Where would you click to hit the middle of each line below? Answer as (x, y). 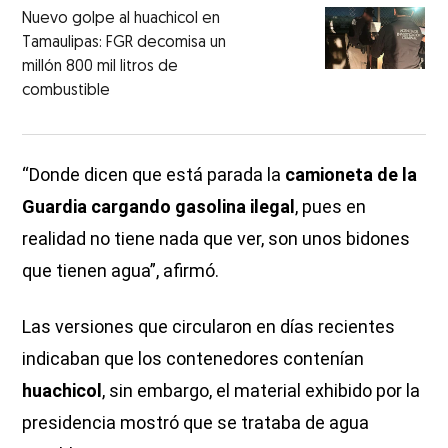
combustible (66, 90)
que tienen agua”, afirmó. (121, 270)
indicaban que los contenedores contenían (193, 358)
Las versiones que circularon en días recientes (209, 326)
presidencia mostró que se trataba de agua (196, 422)
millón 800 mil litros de (100, 66)
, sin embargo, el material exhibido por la (261, 390)
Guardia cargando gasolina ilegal (159, 206)
